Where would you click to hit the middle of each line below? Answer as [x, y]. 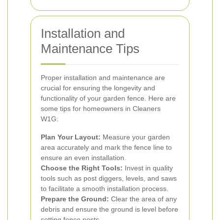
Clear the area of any [143, 199]
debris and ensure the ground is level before [110, 209]
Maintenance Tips [90, 49]
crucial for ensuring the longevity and [98, 88]
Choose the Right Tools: [82, 168]
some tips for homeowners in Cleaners [101, 109]
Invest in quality [148, 168]
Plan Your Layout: [71, 137]
